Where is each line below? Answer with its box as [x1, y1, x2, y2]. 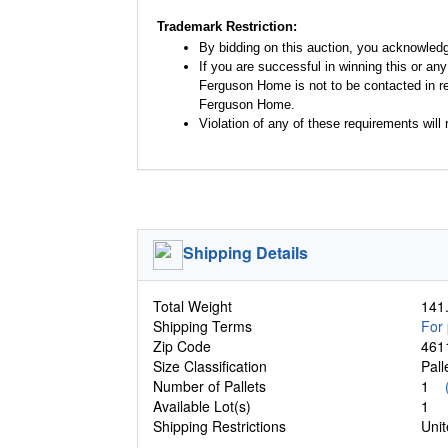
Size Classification [153, 355, 267, 376]
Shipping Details [183, 240, 308, 264]
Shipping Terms [153, 315, 252, 336]
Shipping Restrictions [153, 415, 286, 436]
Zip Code [153, 335, 211, 356]
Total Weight [153, 295, 232, 316]
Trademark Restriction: [157, 18, 297, 34]
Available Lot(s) [153, 395, 251, 416]
